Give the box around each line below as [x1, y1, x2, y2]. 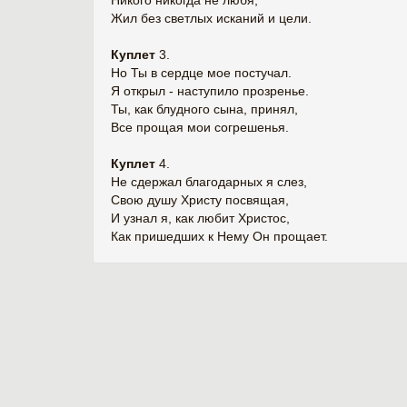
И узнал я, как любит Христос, [111, 211, 290, 225]
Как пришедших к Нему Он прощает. [111, 229, 328, 243]
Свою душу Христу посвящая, [111, 193, 289, 207]
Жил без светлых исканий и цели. [111, 11, 312, 25]
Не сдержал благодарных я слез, [111, 174, 307, 189]
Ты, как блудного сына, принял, [111, 102, 298, 116]
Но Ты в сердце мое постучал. [111, 65, 292, 80]
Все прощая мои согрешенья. [111, 120, 289, 134]
